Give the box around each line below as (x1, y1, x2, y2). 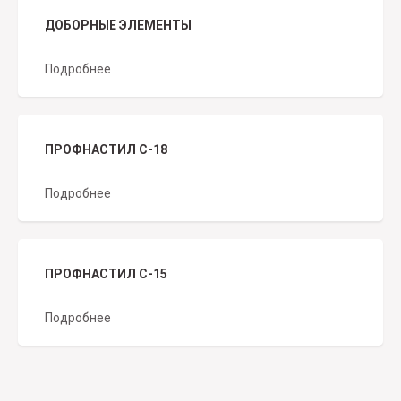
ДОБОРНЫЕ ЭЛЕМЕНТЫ (45, 18, 192, 32)
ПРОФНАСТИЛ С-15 (45, 267, 167, 281)
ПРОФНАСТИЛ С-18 (45, 142, 167, 157)
